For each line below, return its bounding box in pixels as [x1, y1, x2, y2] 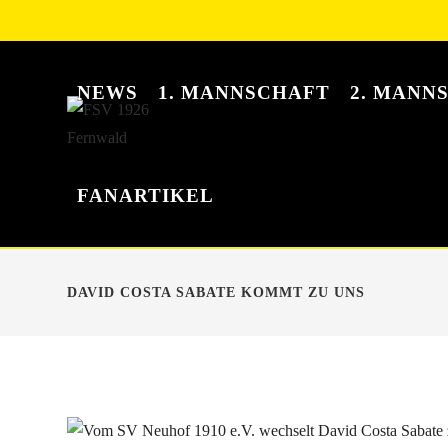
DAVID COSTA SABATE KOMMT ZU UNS [67, 285, 366, 300]
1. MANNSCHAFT [158, 82, 331, 103]
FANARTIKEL [77, 185, 215, 206]
